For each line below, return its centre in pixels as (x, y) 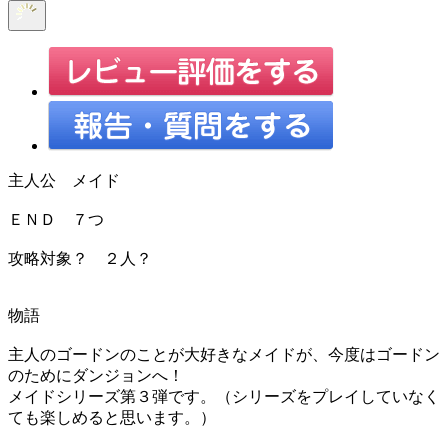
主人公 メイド (64, 180)
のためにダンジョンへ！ (96, 375)
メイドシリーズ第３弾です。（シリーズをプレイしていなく (224, 396)
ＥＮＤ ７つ (56, 219)
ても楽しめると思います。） (112, 417)
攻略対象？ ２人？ (80, 258)
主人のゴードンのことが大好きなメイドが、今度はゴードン (224, 354)
